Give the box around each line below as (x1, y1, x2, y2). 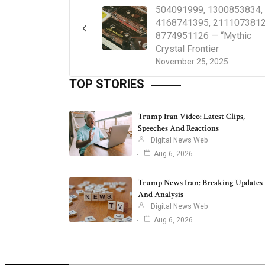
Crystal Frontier (156, 43, 219, 55)
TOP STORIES (69, 77, 144, 92)
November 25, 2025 (156, 57, 228, 67)
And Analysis (138, 189, 183, 201)
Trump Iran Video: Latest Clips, (138, 111, 245, 122)
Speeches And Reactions (138, 123, 219, 134)
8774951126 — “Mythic (156, 30, 251, 42)
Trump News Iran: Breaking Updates (138, 177, 263, 189)
